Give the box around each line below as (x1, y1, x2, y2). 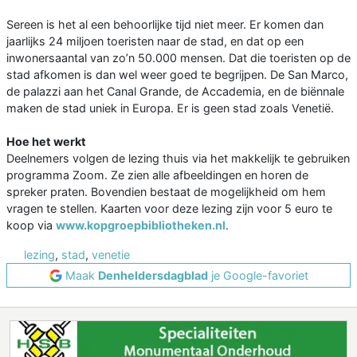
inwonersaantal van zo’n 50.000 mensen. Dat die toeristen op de (6, 51, 351, 65)
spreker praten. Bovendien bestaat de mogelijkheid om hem (6, 185, 326, 199)
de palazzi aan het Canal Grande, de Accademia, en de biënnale (6, 84, 344, 99)
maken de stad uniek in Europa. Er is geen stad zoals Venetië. (6, 101, 334, 116)
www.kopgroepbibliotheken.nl (56, 218, 226, 233)
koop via (6, 218, 56, 233)
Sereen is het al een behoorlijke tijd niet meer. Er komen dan (6, 18, 324, 32)
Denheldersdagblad (97, 269, 208, 283)
